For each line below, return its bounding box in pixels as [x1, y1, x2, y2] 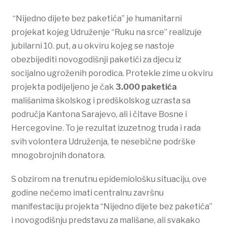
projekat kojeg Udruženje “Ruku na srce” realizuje [11, 27, 202, 37]
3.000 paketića [116, 82, 177, 92]
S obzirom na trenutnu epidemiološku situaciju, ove [11, 174, 207, 184]
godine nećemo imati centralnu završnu [11, 187, 164, 198]
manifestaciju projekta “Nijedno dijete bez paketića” [11, 201, 213, 211]
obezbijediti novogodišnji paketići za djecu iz [11, 55, 182, 65]
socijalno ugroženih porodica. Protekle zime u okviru [11, 68, 213, 79]
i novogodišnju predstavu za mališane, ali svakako [11, 215, 201, 225]
